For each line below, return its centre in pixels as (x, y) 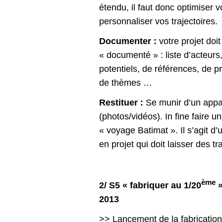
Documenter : (128, 41)
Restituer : (121, 102)
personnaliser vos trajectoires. (158, 21)
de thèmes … (126, 83)
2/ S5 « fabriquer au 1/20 (150, 185)
